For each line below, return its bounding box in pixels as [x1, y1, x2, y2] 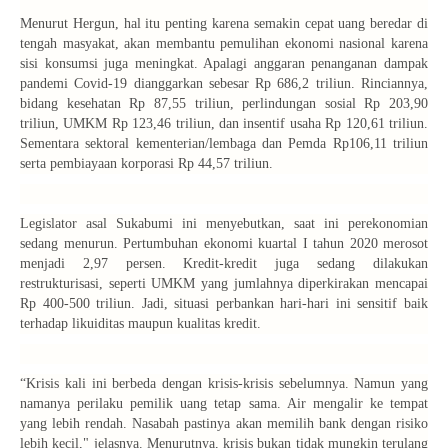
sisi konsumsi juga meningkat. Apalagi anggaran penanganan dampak [20, 56, 428, 72]
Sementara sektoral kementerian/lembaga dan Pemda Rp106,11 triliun [20, 136, 428, 152]
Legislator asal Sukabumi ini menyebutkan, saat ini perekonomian [20, 216, 428, 232]
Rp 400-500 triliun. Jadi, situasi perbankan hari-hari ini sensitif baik [20, 296, 428, 312]
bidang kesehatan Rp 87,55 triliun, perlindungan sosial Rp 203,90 [20, 96, 428, 112]
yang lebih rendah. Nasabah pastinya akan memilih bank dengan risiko [20, 416, 428, 432]
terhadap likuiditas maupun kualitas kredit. [20, 316, 261, 332]
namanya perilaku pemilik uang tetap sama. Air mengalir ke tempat [20, 396, 428, 412]
